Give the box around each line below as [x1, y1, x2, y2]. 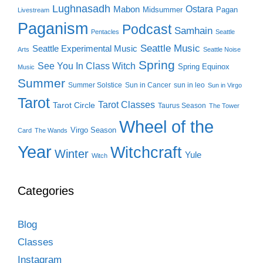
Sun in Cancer [125, 80, 171, 89]
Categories [18, 184, 74, 197]
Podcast [122, 21, 171, 37]
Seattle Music [140, 42, 200, 54]
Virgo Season [70, 125, 116, 134]
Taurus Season [158, 101, 206, 110]
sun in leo [174, 80, 205, 89]
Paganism [18, 19, 88, 38]
